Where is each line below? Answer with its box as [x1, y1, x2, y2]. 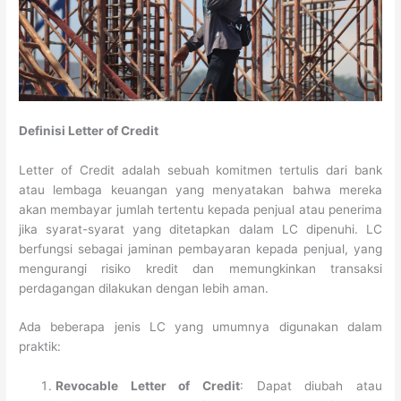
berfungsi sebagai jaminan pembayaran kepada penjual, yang [19, 241, 382, 256]
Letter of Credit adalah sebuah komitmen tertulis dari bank [19, 162, 382, 177]
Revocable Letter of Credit [55, 379, 241, 394]
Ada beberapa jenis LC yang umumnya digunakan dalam [19, 320, 382, 335]
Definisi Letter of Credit [19, 123, 159, 138]
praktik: [19, 339, 62, 354]
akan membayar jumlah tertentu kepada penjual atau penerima [19, 201, 382, 217]
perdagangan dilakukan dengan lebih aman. [19, 280, 269, 295]
